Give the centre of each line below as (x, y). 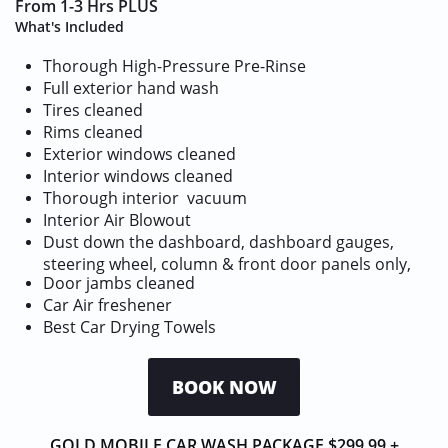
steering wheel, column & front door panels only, (227, 262)
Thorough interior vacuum (145, 198)
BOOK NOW (224, 386)
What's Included (69, 26)
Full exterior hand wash (131, 88)
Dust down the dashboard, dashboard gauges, (218, 242)
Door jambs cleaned (119, 283)
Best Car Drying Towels (129, 327)
